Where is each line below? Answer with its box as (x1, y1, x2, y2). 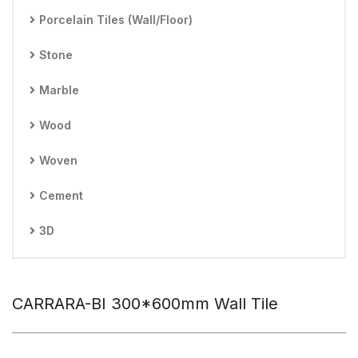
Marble (39, 83, 79, 97)
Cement (39, 189, 83, 202)
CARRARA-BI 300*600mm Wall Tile (12, 294, 278, 313)
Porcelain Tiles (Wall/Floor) (39, 13, 193, 26)
